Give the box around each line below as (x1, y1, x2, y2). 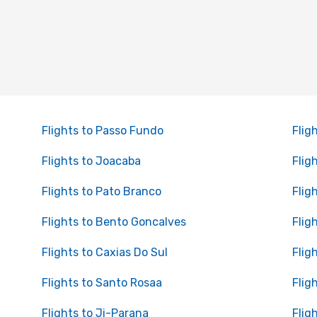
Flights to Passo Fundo (41, 124, 163, 137)
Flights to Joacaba (41, 154, 141, 168)
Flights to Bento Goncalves (41, 215, 186, 229)
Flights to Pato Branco (41, 185, 161, 198)
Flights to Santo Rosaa (41, 276, 162, 289)
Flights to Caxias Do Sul (41, 246, 168, 259)
